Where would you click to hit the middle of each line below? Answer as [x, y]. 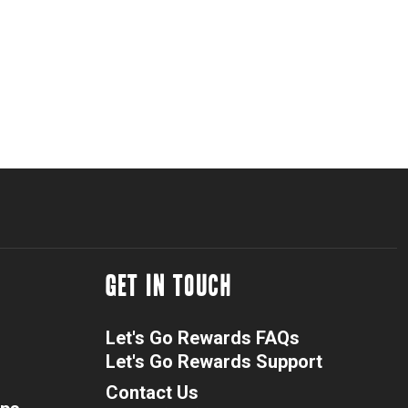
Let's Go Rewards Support [214, 362]
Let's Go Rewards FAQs [203, 338]
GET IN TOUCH [169, 286]
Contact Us [152, 393]
